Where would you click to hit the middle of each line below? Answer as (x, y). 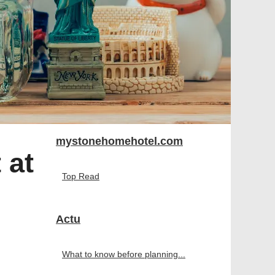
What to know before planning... (124, 254)
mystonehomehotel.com (119, 141)
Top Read (81, 176)
